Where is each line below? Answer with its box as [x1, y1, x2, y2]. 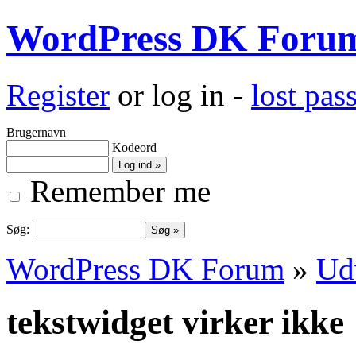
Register [6, 77, 110, 112]
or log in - [110, 77, 251, 112]
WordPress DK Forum [6, 251, 284, 286]
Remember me [22, 173, 211, 208]
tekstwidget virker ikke [6, 303, 344, 341]
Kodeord [112, 140, 157, 154]
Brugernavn [6, 125, 66, 139]
